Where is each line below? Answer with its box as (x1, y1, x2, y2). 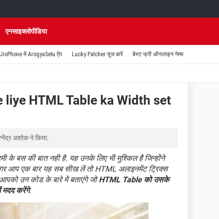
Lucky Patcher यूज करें (72, 51, 123, 58)
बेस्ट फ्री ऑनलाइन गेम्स (132, 51, 183, 58)
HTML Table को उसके (99, 175, 169, 184)
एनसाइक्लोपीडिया (5, 27, 47, 35)
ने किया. (28, 134, 49, 142)
